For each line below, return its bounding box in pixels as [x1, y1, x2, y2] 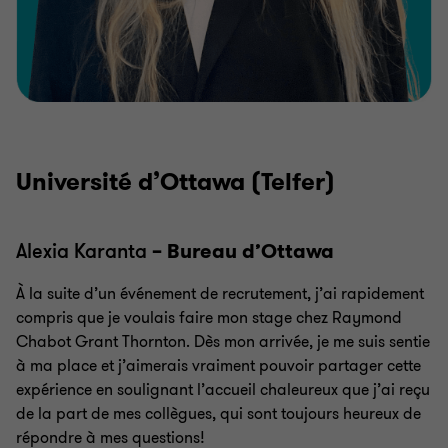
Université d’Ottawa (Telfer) [16, 166, 335, 199]
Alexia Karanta [16, 238, 147, 266]
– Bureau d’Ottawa [147, 238, 334, 266]
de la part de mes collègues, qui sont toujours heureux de [16, 403, 421, 426]
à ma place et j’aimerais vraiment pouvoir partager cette [16, 355, 421, 378]
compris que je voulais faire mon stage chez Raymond [16, 307, 402, 330]
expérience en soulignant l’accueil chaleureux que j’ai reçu [16, 379, 430, 402]
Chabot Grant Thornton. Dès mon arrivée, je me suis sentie [16, 331, 430, 354]
